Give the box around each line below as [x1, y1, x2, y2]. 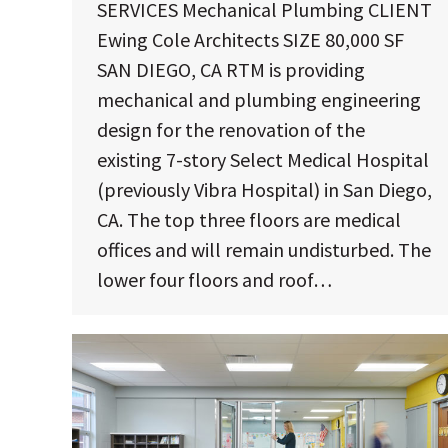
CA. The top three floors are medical [97, 206, 401, 232]
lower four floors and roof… [97, 266, 332, 292]
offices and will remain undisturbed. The [97, 236, 431, 262]
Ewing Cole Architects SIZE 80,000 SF [97, 26, 404, 52]
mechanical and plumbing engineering [97, 86, 421, 112]
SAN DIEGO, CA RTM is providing [97, 56, 365, 82]
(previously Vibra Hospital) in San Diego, [97, 176, 432, 202]
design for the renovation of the [97, 116, 365, 142]
